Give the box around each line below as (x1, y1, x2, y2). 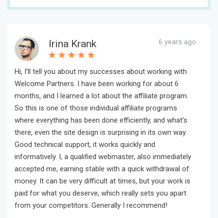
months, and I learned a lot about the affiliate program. (15, 91, 188, 101)
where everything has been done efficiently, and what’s (15, 116, 187, 125)
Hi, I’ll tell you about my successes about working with (15, 67, 187, 76)
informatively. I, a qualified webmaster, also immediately (15, 152, 191, 162)
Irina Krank (49, 38, 96, 50)
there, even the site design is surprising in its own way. (15, 128, 187, 137)
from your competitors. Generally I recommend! (15, 201, 167, 210)
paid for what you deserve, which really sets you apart (15, 189, 186, 198)
